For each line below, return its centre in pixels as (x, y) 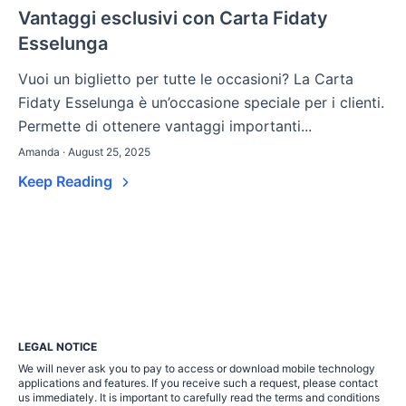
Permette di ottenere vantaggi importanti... (165, 126)
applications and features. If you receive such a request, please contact (198, 383)
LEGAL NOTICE (58, 347)
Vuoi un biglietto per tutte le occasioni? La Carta (186, 79)
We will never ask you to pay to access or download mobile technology (197, 369)
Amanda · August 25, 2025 (84, 152)
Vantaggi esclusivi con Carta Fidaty (173, 19)
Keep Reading (67, 182)
